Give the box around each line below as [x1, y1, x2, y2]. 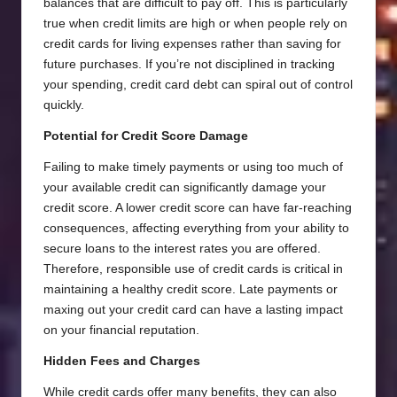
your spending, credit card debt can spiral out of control [43, 78, 353, 92]
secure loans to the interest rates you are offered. [43, 242, 321, 256]
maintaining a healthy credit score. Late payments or [43, 283, 338, 297]
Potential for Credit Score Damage [43, 129, 248, 144]
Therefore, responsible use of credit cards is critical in [43, 262, 343, 276]
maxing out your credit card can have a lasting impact [43, 303, 343, 317]
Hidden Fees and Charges [43, 354, 200, 369]
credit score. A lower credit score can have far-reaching [43, 201, 352, 215]
